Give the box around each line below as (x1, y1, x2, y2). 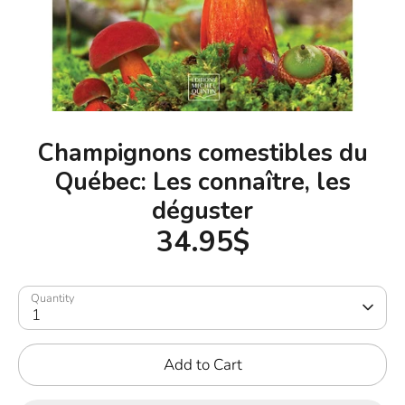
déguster (152, 193, 253, 227)
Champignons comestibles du (37, 136, 368, 169)
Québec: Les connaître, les (54, 165, 351, 198)
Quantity (31, 289, 74, 306)
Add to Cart (163, 353, 242, 375)
